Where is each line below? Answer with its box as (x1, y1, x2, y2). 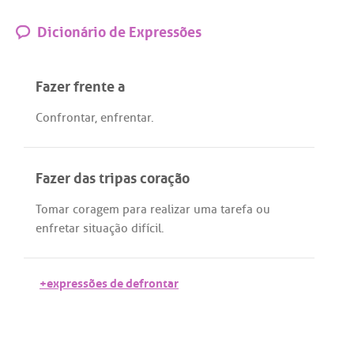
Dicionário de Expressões (34, 18, 201, 41)
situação (83, 220, 128, 236)
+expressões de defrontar (40, 272, 179, 292)
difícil (131, 220, 161, 236)
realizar (150, 201, 190, 217)
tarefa (220, 201, 253, 217)
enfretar (36, 220, 80, 236)
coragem (73, 201, 119, 217)
